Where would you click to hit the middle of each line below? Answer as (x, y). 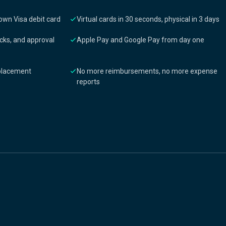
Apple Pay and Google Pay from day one (140, 40)
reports (88, 82)
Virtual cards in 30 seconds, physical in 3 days (148, 19)
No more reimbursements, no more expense (147, 71)
